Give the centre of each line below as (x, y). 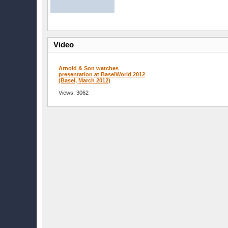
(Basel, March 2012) (85, 81)
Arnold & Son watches (89, 68)
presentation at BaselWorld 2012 (102, 75)
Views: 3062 (74, 93)
